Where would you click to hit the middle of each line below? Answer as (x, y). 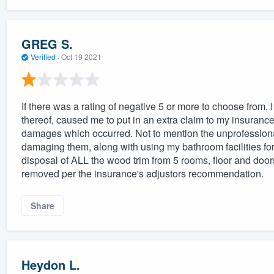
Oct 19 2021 (81, 57)
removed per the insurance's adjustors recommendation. (142, 173)
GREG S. (47, 44)
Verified (43, 57)
